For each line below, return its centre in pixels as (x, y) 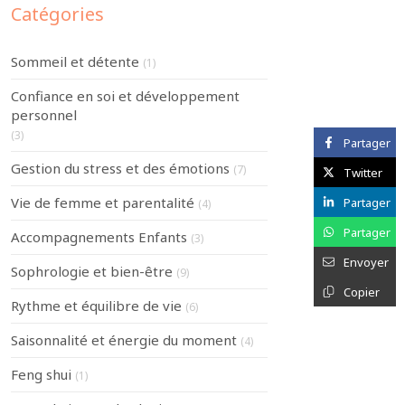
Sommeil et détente (75, 61)
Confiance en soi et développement (125, 95)
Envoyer (366, 262)
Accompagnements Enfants (99, 236)
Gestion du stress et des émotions (120, 168)
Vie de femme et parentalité (103, 202)
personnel (44, 114)
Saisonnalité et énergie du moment (124, 339)
